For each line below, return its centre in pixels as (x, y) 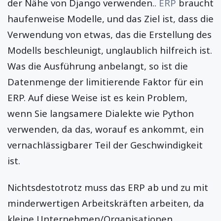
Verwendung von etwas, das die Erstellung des (110, 34)
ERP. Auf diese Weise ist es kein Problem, (97, 97)
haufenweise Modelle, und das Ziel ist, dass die (110, 18)
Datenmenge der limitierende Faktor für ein (105, 81)
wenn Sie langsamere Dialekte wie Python (101, 113)
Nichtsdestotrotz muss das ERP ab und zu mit (108, 187)
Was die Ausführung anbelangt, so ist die (98, 66)
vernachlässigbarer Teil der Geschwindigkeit (105, 145)
